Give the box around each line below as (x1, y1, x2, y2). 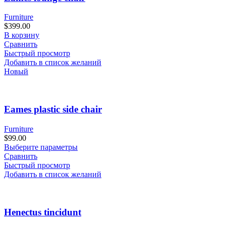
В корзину (4, 31, 39, 40)
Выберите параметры (4, 142, 78, 151)
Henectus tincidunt (4, 206, 81, 217)
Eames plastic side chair (4, 104, 102, 115)
